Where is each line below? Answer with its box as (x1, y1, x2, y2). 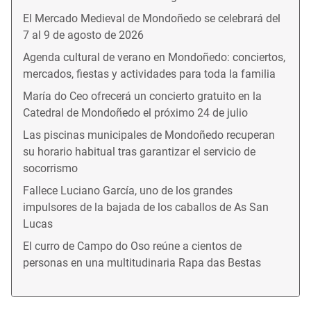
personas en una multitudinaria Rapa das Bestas (23, 255, 261, 269)
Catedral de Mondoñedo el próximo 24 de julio (23, 106, 248, 119)
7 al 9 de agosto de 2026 (23, 28, 144, 42)
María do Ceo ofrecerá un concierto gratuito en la (23, 89, 262, 103)
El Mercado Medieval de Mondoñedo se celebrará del (23, 11, 280, 25)
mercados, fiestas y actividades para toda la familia (23, 67, 276, 81)
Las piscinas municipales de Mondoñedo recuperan (23, 128, 275, 142)
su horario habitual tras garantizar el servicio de (23, 144, 255, 158)
